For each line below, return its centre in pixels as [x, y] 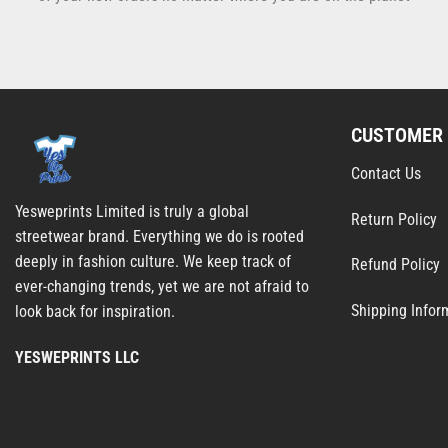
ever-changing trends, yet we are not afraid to [162, 286]
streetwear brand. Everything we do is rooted [159, 236]
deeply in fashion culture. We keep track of [153, 261]
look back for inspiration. [95, 311]
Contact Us [386, 173]
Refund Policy [395, 265]
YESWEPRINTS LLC [77, 357]
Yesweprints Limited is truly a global [132, 211]
